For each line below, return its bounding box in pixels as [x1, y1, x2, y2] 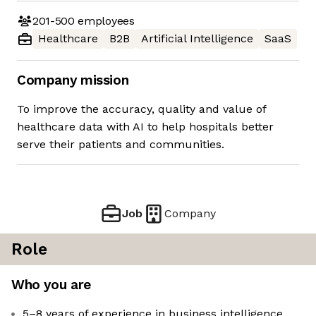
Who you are [11, 276, 91, 293]
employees [74, 13, 135, 28]
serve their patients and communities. [17, 138, 224, 152]
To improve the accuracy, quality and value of [17, 102, 266, 116]
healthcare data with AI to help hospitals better [17, 120, 274, 134]
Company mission [17, 72, 129, 89]
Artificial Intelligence [141, 32, 253, 46]
